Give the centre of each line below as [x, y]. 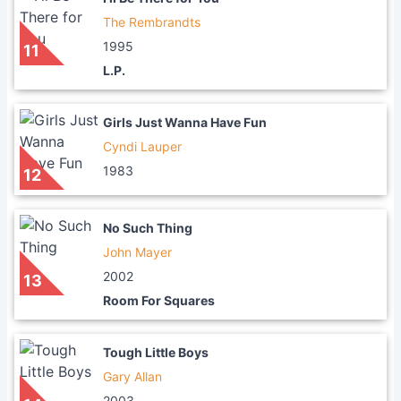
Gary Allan [132, 376]
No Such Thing [148, 228]
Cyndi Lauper [142, 146]
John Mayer [137, 252]
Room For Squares [159, 300]
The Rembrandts [152, 22]
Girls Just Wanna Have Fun [185, 122]
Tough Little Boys [156, 352]
